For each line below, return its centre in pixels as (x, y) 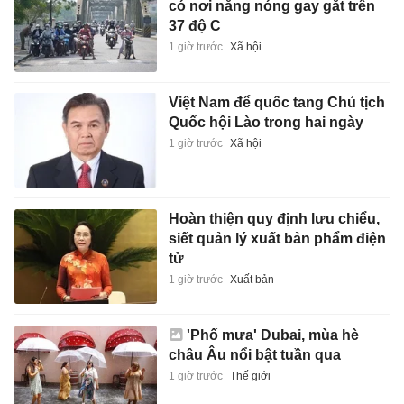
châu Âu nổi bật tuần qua (254, 355)
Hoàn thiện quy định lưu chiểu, (274, 218)
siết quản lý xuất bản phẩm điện (277, 238)
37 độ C (194, 26)
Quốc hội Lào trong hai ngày (266, 123)
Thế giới (250, 376)
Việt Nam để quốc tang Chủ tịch (276, 103)
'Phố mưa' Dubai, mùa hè (272, 335)
